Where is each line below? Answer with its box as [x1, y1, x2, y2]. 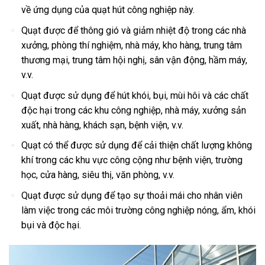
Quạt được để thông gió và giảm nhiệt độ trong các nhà [21, 24, 246, 36]
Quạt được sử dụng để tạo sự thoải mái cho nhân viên [21, 189, 243, 201]
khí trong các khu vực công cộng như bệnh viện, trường [21, 154, 243, 166]
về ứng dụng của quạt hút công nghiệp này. [21, 4, 195, 16]
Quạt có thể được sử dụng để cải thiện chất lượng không [21, 140, 252, 151]
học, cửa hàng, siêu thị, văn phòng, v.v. [21, 169, 174, 181]
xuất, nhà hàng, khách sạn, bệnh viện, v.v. [21, 119, 183, 131]
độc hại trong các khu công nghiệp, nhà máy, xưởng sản [21, 104, 246, 116]
